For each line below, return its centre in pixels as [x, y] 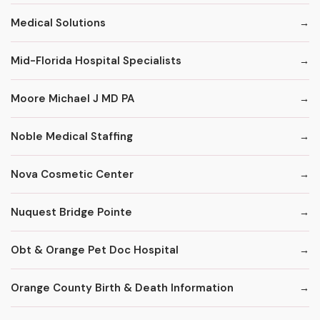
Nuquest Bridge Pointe [71, 212]
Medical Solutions [58, 22]
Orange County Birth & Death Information [122, 287]
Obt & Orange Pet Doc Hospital [95, 250]
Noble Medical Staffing [72, 136]
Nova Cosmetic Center [72, 174]
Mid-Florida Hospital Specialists [96, 60]
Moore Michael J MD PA [72, 98]
